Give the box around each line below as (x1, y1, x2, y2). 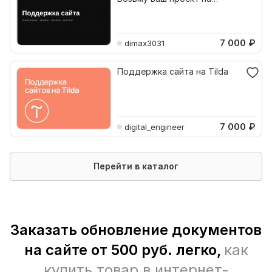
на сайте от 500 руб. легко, (24, 241, 222, 259)
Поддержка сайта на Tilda (117, 66, 228, 76)
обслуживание (117, 4, 178, 15)
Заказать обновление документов (10, 221, 262, 239)
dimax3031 (124, 38, 165, 48)
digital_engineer (124, 121, 185, 132)
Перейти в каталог (93, 161, 178, 171)
